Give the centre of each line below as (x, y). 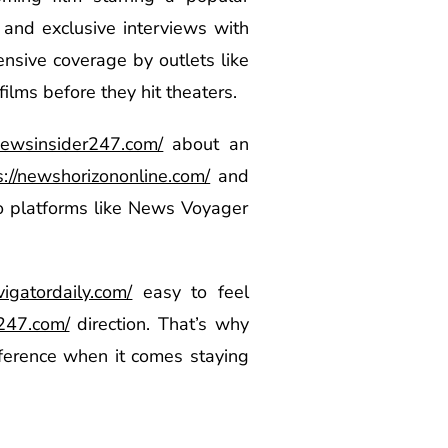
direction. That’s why (159, 323)
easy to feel (190, 291)
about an (206, 143)
